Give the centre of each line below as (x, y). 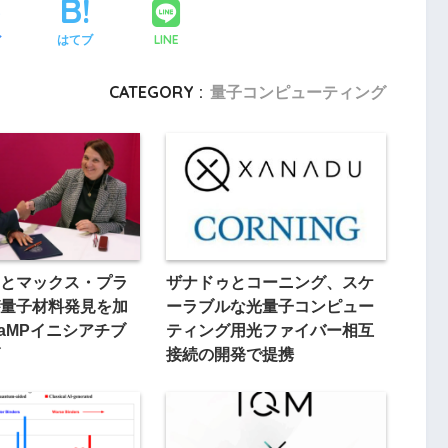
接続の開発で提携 (229, 354)
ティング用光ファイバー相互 (269, 330)
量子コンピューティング (297, 92)
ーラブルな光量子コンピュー (269, 306)
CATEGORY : (155, 92)
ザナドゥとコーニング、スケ (269, 282)
